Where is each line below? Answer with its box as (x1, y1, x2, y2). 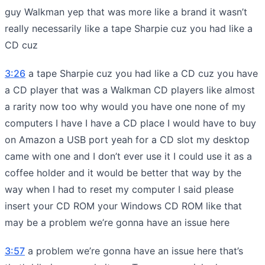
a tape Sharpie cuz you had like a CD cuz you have (25, 67, 258, 79)
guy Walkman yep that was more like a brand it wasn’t (5, 5, 247, 18)
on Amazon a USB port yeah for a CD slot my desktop (5, 133, 250, 146)
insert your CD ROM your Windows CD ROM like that (5, 199, 242, 212)
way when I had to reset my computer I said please (5, 183, 234, 195)
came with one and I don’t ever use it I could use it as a (5, 150, 252, 162)
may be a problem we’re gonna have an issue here (5, 216, 230, 228)
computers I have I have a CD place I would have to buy (5, 117, 256, 129)
